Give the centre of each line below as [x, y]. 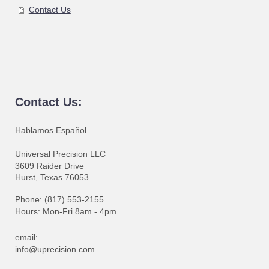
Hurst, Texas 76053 [52, 177]
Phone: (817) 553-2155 [59, 200]
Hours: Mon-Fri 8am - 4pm [66, 211]
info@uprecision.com [55, 249]
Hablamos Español [51, 130]
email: [26, 237]
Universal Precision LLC [60, 154]
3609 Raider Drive [50, 165]
